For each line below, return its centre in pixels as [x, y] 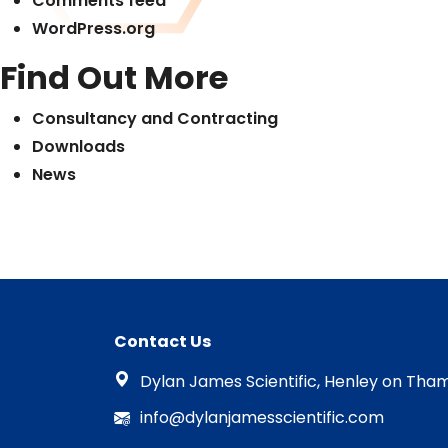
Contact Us [162, 341]
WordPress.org [93, 28]
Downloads [78, 146]
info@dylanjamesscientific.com [262, 417]
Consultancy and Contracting [155, 118]
